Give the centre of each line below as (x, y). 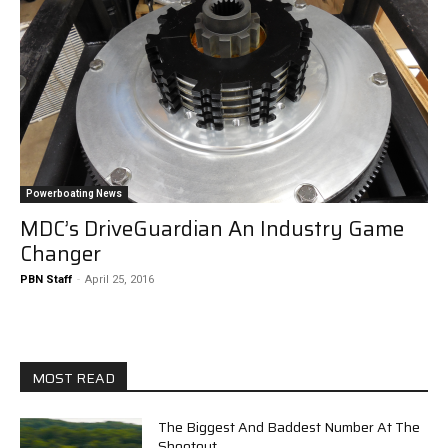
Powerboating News (74, 193)
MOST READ (73, 377)
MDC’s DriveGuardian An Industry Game (212, 228)
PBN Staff (46, 279)
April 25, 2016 (119, 279)
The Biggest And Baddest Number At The (289, 426)
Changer (60, 253)
